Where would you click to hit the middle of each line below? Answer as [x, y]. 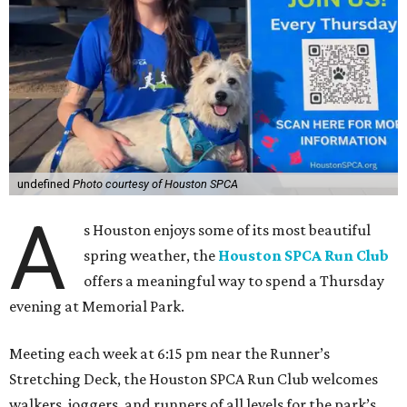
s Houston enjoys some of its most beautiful [228, 230]
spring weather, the [151, 256]
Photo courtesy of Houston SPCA [155, 184]
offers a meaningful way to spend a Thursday [234, 281]
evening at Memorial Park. [97, 307]
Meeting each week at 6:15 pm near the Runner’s [169, 354]
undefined [45, 184]
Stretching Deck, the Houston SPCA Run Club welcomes [194, 379]
